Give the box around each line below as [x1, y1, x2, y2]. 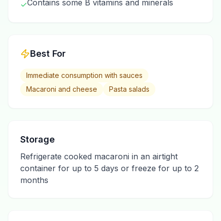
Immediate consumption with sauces [26, 71, 143, 79]
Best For [30, 48, 66, 59]
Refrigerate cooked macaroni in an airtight [20, 151, 178, 161]
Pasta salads [109, 85, 149, 93]
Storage [20, 134, 55, 145]
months [20, 175, 48, 185]
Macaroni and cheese [26, 85, 97, 93]
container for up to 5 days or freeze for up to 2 [20, 163, 199, 173]
